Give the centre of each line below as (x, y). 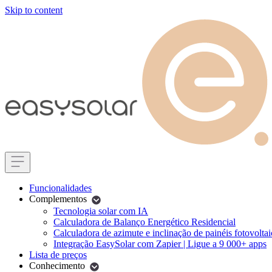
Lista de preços (58, 254)
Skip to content (34, 10)
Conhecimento (57, 265)
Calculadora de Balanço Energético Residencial (144, 222)
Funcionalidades (60, 188)
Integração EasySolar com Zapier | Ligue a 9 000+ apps (160, 243)
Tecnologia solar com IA (101, 211)
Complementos (58, 199)
